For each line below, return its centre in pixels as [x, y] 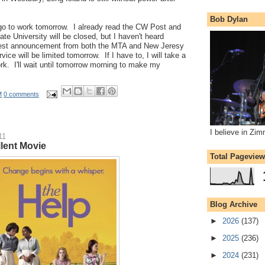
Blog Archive [234, 204]
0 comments [21, 94]
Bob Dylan [229, 20]
